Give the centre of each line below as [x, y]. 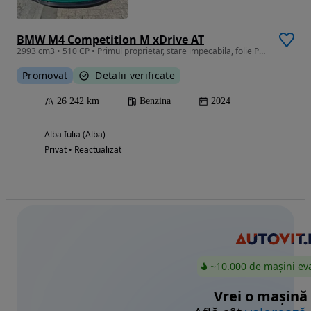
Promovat [45, 75]
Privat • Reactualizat [83, 149]
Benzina [155, 101]
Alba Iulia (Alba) [75, 134]
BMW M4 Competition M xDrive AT [110, 39]
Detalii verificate [135, 75]
